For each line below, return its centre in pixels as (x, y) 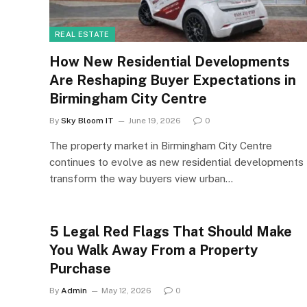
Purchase (80, 269)
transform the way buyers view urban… (141, 179)
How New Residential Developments (170, 62)
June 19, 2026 (155, 121)
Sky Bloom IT (87, 121)
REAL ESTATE (82, 34)
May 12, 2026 (126, 291)
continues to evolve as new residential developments (176, 162)
